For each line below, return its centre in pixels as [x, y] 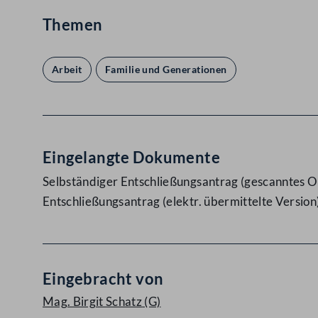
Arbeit [67, 69]
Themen [73, 24]
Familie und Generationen [166, 69]
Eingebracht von [103, 279]
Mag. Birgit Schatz [93, 301]
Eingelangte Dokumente [132, 157]
